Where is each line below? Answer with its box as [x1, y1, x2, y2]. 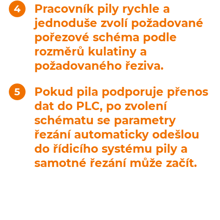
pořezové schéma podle [34, 30, 177, 44]
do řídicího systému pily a [34, 141, 188, 156]
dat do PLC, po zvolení [34, 99, 167, 113]
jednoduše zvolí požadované [34, 16, 203, 30]
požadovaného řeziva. [34, 58, 164, 73]
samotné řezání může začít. [34, 156, 197, 170]
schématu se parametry [34, 113, 176, 127]
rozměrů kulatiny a [34, 44, 147, 58]
